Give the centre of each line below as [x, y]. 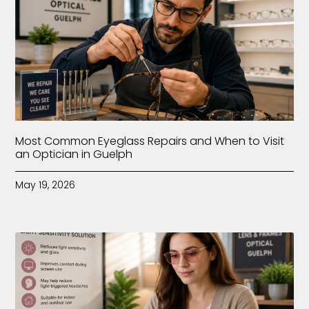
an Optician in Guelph [74, 154]
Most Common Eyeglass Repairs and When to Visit [150, 141]
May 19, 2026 [46, 185]
